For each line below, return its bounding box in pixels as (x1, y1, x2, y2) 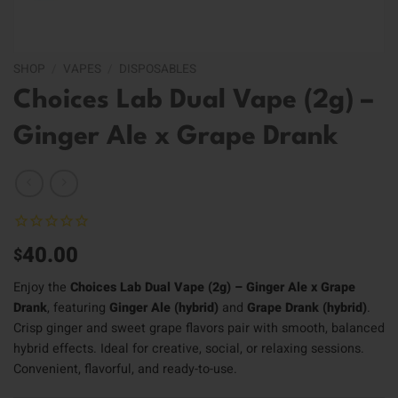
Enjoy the (13, 277, 70, 297)
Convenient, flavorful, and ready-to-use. (13, 359, 237, 378)
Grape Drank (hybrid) (247, 298, 367, 317)
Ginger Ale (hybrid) (109, 298, 219, 317)
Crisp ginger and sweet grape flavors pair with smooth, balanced (13, 318, 385, 338)
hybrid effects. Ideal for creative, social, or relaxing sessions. (13, 338, 364, 358)
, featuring (47, 298, 109, 317)
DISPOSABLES (119, 60, 197, 78)
